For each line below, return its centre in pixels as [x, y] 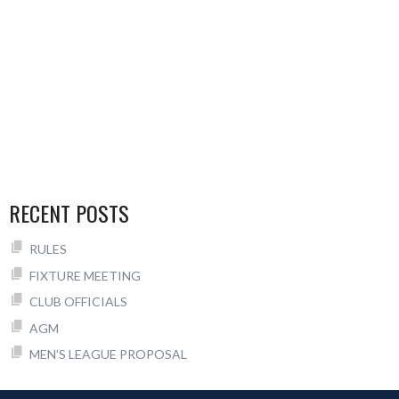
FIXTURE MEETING [85, 275]
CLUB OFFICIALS [78, 302]
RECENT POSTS [69, 213]
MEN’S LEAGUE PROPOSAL [108, 354]
